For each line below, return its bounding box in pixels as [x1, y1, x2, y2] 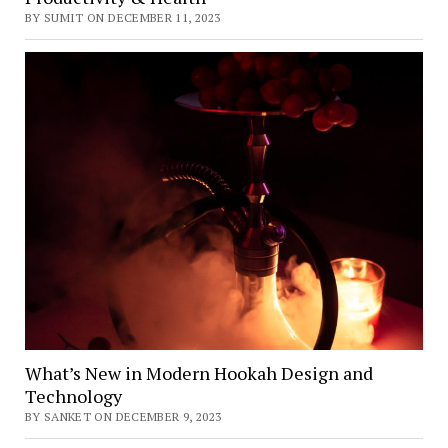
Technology [24, 384, 122, 409]
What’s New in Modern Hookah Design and [24, 361, 373, 386]
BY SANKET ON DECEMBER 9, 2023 [24, 409, 222, 425]
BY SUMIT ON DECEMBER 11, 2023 [24, 9, 221, 25]
